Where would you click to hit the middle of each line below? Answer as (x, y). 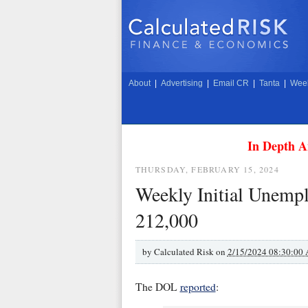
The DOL (157, 287)
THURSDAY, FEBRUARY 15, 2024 (207, 169)
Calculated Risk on (190, 251)
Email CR (231, 83)
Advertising (181, 83)
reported (198, 287)
